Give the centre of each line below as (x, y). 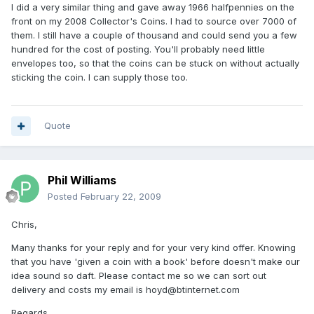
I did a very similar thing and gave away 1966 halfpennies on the (153, 7)
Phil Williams (82, 180)
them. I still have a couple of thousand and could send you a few (154, 35)
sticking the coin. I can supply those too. (100, 77)
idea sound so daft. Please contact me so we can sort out (139, 276)
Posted (64, 197)
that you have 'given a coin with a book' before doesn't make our (156, 262)
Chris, (24, 225)
